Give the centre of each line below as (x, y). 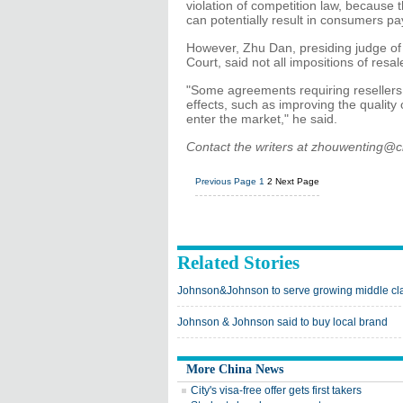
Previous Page (226, 181)
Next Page (297, 181)
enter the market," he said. (262, 119)
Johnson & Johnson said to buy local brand (282, 322)
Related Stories (238, 263)
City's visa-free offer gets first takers (276, 390)
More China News (235, 369)
